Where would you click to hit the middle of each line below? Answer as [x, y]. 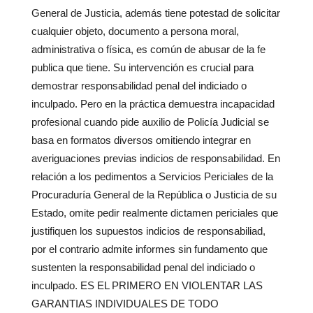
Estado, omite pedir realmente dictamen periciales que [155, 213]
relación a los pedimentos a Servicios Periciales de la [152, 177]
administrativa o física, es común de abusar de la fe [148, 50]
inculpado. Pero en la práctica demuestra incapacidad [153, 104]
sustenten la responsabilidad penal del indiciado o [143, 268]
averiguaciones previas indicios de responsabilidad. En [156, 159]
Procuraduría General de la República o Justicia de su [154, 195]
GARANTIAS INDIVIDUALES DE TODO [125, 304]
